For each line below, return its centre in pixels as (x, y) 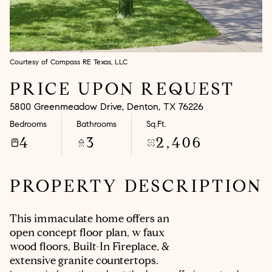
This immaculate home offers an (90, 219)
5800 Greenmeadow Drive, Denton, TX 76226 (107, 107)
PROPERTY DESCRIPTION (136, 186)
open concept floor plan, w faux (87, 233)
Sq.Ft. (156, 124)
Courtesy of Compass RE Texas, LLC (69, 62)
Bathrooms (97, 124)
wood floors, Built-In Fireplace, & (90, 246)
